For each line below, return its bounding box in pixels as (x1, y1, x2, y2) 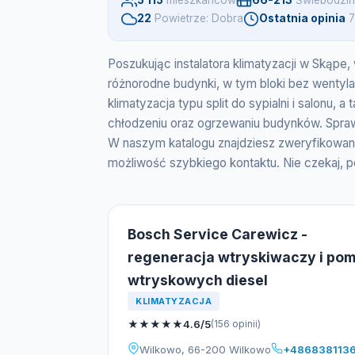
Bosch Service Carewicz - (128, 226, 307, 242)
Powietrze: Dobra (155, 12, 243, 25)
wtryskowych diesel (128, 272, 268, 288)
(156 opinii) (211, 318, 261, 330)
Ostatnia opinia (259, 12, 345, 25)
